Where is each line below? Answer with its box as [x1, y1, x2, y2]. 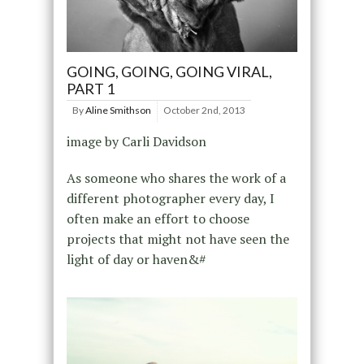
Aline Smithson [84, 103, 151, 116]
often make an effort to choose [66, 209, 249, 227]
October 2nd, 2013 [162, 103, 245, 116]
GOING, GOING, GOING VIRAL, [66, 62, 272, 80]
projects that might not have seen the [66, 229, 289, 248]
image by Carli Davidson [66, 132, 206, 150]
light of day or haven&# [66, 249, 206, 268]
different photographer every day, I [66, 188, 275, 207]
